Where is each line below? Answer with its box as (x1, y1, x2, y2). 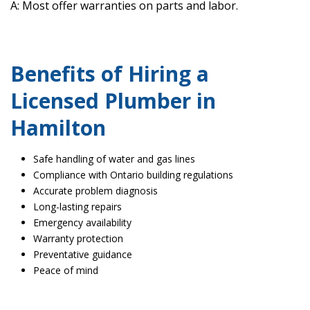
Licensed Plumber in (10, 86, 216, 116)
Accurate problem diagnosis (33, 184, 158, 198)
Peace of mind (33, 264, 98, 277)
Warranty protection (33, 232, 123, 246)
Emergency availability (33, 216, 131, 230)
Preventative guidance (33, 248, 132, 262)
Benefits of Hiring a (10, 60, 209, 89)
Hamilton (10, 113, 106, 143)
